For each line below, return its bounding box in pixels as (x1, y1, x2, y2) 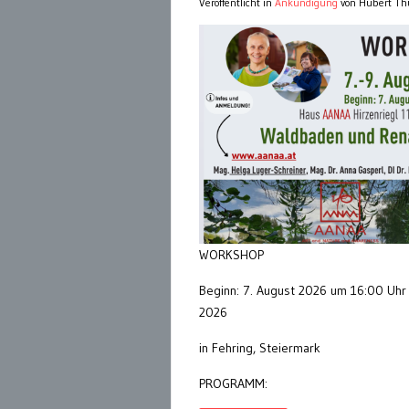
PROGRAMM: (199, 375, 267, 393)
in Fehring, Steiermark (199, 340, 320, 357)
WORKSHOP (199, 246, 264, 264)
